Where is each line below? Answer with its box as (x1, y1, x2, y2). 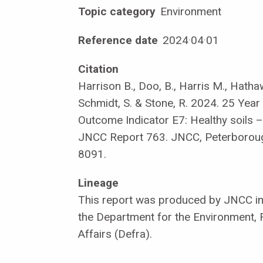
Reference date (78, 33, 158, 47)
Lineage (78, 176, 119, 190)
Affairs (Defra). (78, 227, 152, 241)
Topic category (78, 4, 156, 18)
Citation (78, 62, 119, 76)
